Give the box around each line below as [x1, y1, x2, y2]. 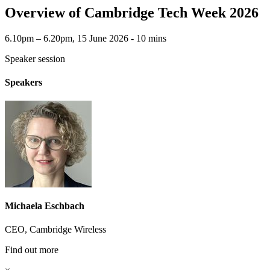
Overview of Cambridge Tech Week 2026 [5, 5, 259, 20]
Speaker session [5, 53, 65, 64]
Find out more [5, 244, 58, 255]
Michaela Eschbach [5, 200, 84, 211]
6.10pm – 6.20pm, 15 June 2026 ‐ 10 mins [5, 33, 166, 43]
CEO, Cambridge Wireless [5, 224, 106, 234]
